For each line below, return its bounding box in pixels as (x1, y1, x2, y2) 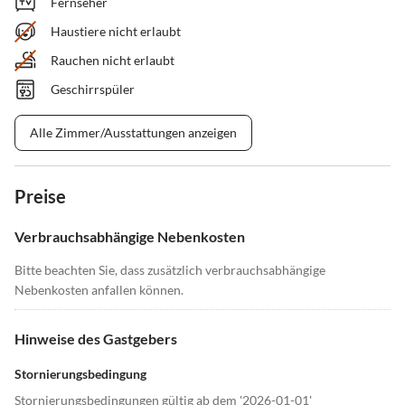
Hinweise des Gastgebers (14, 330, 177, 348)
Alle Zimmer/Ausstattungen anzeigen (30, 125, 237, 141)
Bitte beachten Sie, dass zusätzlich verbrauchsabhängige (14, 262, 325, 278)
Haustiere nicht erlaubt (51, 24, 181, 40)
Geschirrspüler (51, 81, 135, 98)
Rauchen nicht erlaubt (51, 52, 174, 69)
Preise (14, 185, 66, 208)
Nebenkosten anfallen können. (14, 282, 184, 298)
